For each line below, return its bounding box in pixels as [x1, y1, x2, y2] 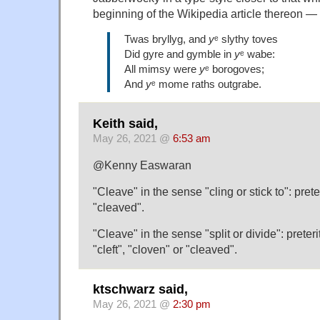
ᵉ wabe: [240, 48, 275, 60]
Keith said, [93, 116, 158, 131]
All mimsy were [124, 63, 199, 75]
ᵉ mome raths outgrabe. [151, 78, 261, 90]
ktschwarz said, [93, 282, 188, 297]
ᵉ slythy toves [214, 33, 278, 45]
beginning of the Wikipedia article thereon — [93, 6, 317, 20]
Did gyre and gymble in [124, 48, 234, 60]
